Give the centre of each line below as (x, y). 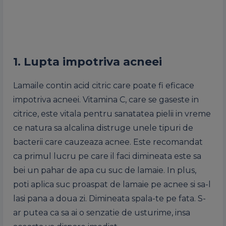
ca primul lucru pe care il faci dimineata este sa (107, 156)
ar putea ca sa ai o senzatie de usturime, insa (102, 213)
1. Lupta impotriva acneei (88, 62)
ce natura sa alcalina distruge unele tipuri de (103, 128)
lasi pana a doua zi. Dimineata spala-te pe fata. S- (109, 199)
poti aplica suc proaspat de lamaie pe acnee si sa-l (112, 184)
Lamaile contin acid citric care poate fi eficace (104, 86)
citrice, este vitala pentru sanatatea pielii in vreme (112, 114)
